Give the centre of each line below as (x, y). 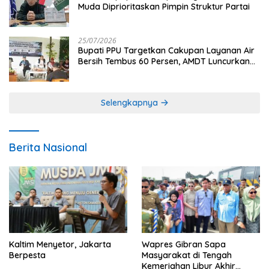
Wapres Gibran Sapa (184, 245)
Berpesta (27, 255)
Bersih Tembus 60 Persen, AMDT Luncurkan (164, 62)
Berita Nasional (48, 148)
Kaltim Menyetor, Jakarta (60, 245)
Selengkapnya (130, 103)
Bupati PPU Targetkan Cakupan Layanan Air (166, 51)
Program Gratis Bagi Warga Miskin (148, 72)
